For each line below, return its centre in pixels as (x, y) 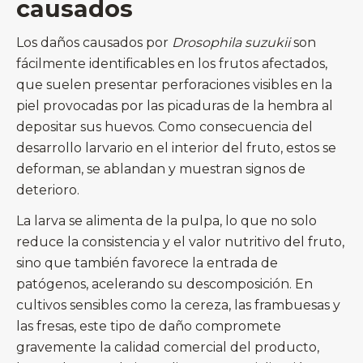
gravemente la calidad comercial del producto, (168, 348)
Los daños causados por (94, 43)
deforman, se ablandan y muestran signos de (161, 169)
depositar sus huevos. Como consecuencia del (164, 127)
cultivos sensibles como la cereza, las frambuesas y (178, 305)
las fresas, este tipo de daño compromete (149, 327)
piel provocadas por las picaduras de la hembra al (175, 106)
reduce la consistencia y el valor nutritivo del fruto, (180, 242)
